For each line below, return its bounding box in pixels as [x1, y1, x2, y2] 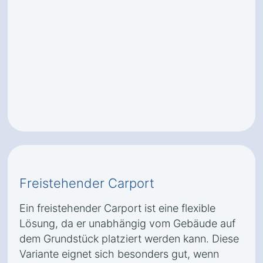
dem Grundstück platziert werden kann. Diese [19, 232, 239, 245]
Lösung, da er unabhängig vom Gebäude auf [19, 217, 235, 230]
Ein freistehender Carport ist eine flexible [19, 202, 215, 214]
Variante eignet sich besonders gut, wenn [19, 248, 219, 260]
